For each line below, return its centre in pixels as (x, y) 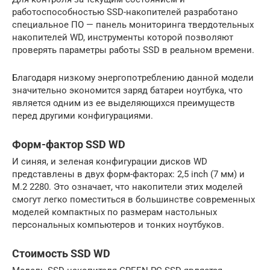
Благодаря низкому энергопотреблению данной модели (133, 77)
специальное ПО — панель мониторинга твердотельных (133, 24)
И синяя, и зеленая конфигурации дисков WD (110, 161)
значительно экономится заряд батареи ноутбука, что (127, 90)
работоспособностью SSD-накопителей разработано (125, 12)
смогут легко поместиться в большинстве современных (133, 199)
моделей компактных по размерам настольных (115, 212)
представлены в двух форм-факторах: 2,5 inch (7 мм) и (128, 174)
